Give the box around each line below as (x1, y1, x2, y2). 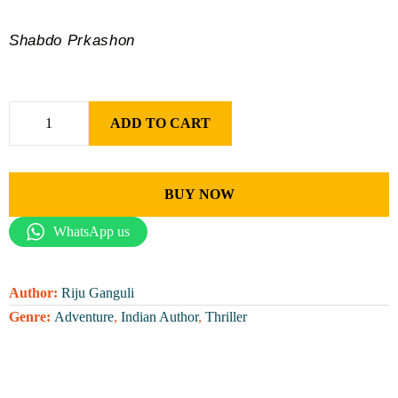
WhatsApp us (53, 224, 130, 239)
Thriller (205, 309, 247, 324)
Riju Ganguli (61, 285, 134, 300)
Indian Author (121, 309, 198, 324)
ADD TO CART (110, 115, 211, 131)
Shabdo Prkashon (9, 32, 136, 49)
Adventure (54, 309, 114, 324)
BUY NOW (163, 187, 235, 202)
